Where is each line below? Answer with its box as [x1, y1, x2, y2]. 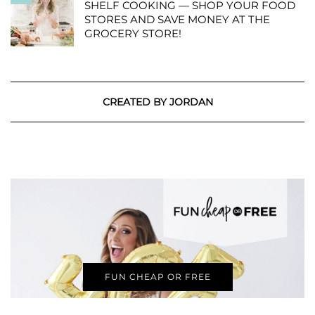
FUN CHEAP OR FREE [104, 271, 211, 283]
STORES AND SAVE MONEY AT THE [84, 13, 270, 27]
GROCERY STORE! [84, 27, 181, 41]
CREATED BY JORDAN [102, 96, 213, 109]
